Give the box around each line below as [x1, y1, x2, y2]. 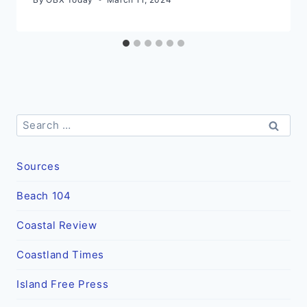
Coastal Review [16, 219, 97, 232]
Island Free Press [16, 278, 109, 291]
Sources [16, 160, 60, 173]
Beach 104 [16, 189, 71, 203]
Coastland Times [16, 248, 104, 262]
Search [16, 113, 53, 127]
